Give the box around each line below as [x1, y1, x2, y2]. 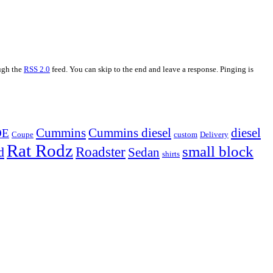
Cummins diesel [88, 125, 171, 140]
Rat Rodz [7, 140, 73, 160]
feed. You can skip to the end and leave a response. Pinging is [50, 64, 253, 74]
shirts [162, 149, 180, 158]
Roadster [76, 144, 126, 160]
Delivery [200, 129, 229, 139]
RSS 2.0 [24, 64, 50, 74]
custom [174, 129, 197, 139]
